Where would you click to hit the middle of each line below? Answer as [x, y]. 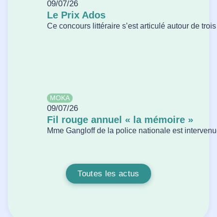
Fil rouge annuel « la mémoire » [120, 119]
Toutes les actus [108, 174]
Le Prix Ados [76, 15]
